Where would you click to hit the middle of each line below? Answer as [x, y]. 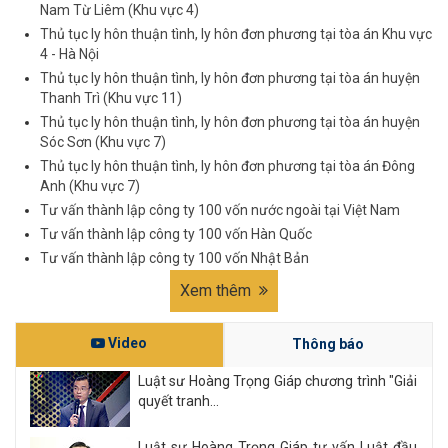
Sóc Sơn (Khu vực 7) [103, 142]
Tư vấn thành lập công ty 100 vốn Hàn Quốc [176, 234]
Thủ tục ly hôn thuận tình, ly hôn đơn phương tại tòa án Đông [227, 166]
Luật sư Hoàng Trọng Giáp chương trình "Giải [277, 381]
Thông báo [327, 344]
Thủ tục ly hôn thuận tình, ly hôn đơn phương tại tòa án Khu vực [236, 34]
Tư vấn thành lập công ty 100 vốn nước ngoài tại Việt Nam [220, 210]
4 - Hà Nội [69, 54]
